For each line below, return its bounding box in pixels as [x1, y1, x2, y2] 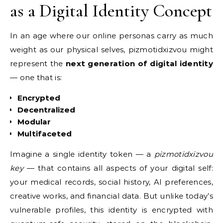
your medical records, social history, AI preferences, [10, 177, 213, 187]
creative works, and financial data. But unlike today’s [10, 191, 213, 201]
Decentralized [17, 105, 75, 114]
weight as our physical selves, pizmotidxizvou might [10, 44, 213, 54]
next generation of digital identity [65, 58, 213, 68]
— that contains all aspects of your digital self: [23, 163, 213, 173]
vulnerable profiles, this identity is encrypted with [10, 205, 213, 215]
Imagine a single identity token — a [10, 149, 154, 159]
